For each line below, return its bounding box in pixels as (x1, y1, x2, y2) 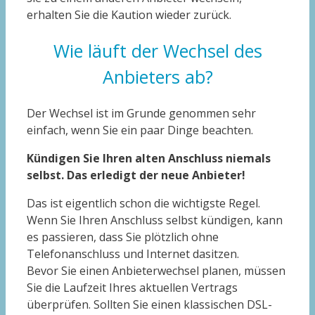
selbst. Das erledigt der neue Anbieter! (27, 167, 245, 183)
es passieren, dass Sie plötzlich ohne (27, 229, 219, 245)
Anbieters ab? (102, 65, 213, 89)
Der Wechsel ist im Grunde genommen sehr (27, 105, 256, 121)
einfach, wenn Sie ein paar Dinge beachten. (27, 122, 253, 138)
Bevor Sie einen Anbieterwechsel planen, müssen (27, 262, 285, 278)
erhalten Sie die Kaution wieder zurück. (27, 7, 231, 23)
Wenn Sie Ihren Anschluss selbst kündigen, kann (27, 212, 283, 228)
